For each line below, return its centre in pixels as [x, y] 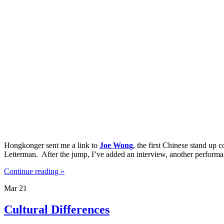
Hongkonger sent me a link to [52, 145]
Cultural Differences [57, 209]
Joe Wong [116, 145]
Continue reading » [34, 171]
